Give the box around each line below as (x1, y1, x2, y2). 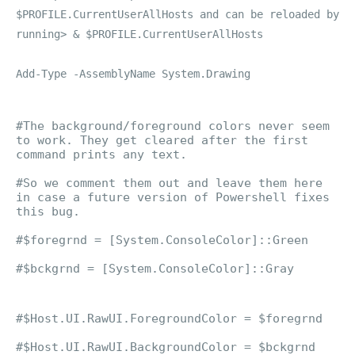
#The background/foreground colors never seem (16, 119, 330, 133)
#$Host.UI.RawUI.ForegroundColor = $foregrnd (16, 311, 323, 326)
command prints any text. (16, 147, 187, 162)
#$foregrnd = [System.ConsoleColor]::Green (16, 233, 308, 247)
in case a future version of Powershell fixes (16, 190, 330, 204)
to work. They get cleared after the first (16, 133, 308, 147)
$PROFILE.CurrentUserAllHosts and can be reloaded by (16, 8, 339, 21)
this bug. (16, 204, 80, 219)
